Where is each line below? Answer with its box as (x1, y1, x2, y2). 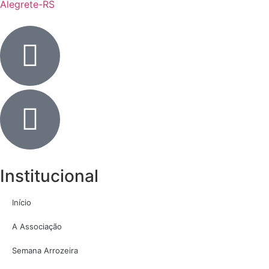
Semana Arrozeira (12, 246, 78, 256)
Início (12, 198, 31, 208)
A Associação (12, 222, 62, 232)
